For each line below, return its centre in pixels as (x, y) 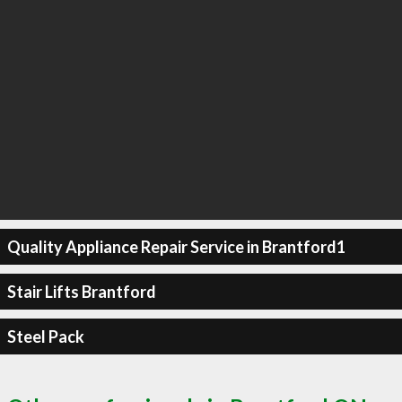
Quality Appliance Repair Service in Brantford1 (176, 246)
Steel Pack (45, 336)
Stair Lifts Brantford (81, 291)
